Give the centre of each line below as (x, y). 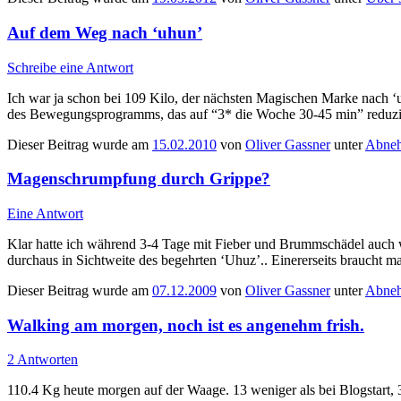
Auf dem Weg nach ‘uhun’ (105, 32)
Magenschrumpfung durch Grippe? (139, 179)
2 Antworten (43, 360)
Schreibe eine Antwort (70, 67)
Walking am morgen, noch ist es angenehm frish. (186, 325)
